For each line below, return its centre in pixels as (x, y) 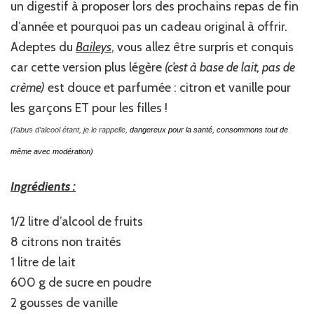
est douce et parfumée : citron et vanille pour (169, 88)
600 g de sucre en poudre (81, 283)
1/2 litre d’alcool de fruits (77, 222)
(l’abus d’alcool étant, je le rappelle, (70, 130)
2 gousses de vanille (64, 303)
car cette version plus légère (88, 68)
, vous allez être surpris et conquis (203, 47)
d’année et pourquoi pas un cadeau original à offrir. (149, 27)
